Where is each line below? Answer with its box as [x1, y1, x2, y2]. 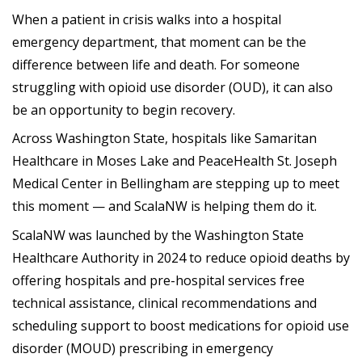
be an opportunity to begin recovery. [12, 100, 242, 119]
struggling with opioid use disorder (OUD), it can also [12, 78, 333, 96]
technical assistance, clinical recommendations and [12, 293, 317, 312]
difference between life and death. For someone [12, 55, 300, 74]
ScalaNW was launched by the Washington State [12, 225, 304, 244]
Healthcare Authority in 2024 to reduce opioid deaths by [12, 248, 350, 267]
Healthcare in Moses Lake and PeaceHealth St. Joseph [12, 152, 337, 170]
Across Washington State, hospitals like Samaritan [12, 129, 317, 148]
